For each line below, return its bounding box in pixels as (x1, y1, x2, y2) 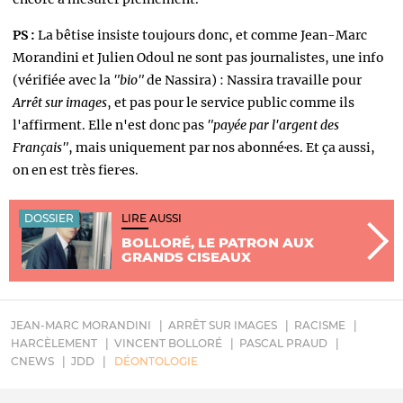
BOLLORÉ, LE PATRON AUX (121, 233, 315, 251)
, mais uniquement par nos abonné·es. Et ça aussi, (68, 139, 375, 156)
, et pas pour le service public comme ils (107, 94, 354, 111)
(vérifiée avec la (13, 71, 113, 88)
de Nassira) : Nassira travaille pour (147, 71, 362, 88)
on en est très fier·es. (13, 161, 139, 178)
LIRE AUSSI (121, 210, 183, 225)
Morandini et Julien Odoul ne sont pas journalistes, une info (13, 49, 384, 66)
